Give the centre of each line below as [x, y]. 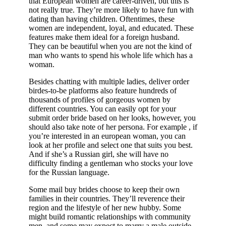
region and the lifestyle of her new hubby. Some [105, 208]
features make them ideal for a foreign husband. [104, 37]
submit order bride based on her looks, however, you [112, 118]
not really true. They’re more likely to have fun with [111, 10]
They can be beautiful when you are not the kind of [110, 46]
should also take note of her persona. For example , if [113, 127]
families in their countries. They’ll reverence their [107, 199]
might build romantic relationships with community [110, 217]
